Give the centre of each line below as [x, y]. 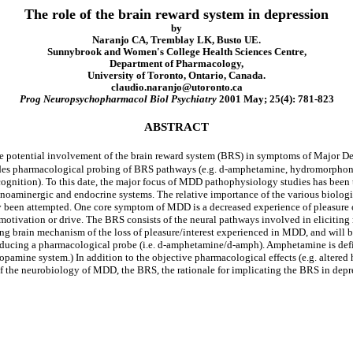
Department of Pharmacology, [176, 64]
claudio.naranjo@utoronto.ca [176, 87]
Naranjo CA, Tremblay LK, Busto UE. [176, 40]
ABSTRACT [176, 126]
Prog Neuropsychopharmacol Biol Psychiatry [118, 99]
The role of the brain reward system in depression [176, 14]
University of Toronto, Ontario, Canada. [176, 76]
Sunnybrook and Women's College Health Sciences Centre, [176, 52]
